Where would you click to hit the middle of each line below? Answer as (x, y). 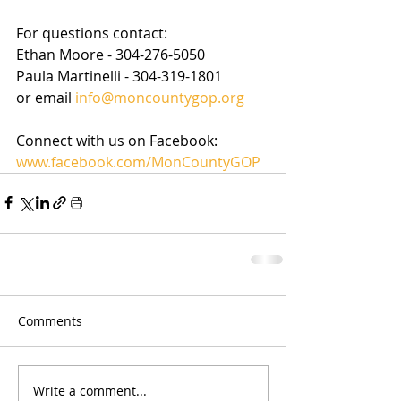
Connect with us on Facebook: (119, 140)
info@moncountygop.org (160, 97)
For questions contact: (94, 33)
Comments (50, 320)
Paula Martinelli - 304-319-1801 (119, 76)
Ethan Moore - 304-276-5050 (114, 54)
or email (46, 97)
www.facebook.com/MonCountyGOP (140, 162)
